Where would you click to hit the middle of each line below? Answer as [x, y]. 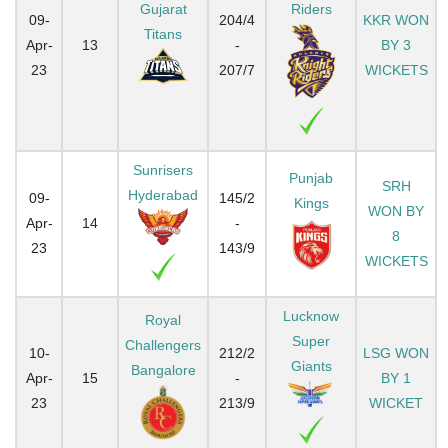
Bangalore [163, 369]
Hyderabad [163, 194]
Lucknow [311, 315]
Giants [311, 365]
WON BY [396, 210]
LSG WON [396, 352]
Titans [163, 33]
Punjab [311, 177]
